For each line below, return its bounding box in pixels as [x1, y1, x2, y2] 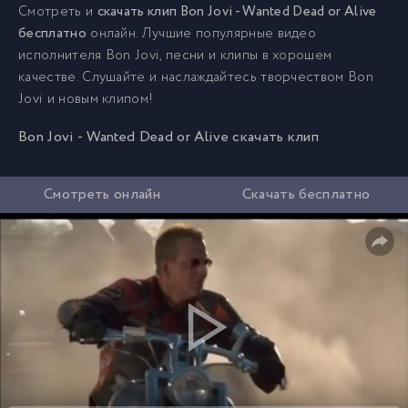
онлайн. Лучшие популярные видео [86, 24, 317, 44]
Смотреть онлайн [44, 184, 160, 205]
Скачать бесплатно [241, 184, 371, 205]
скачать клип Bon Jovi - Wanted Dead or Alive [97, 2, 377, 22]
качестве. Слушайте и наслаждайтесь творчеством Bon [18, 67, 374, 87]
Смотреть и [18, 2, 97, 22]
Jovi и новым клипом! [18, 89, 154, 109]
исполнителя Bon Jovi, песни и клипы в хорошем [18, 46, 332, 66]
